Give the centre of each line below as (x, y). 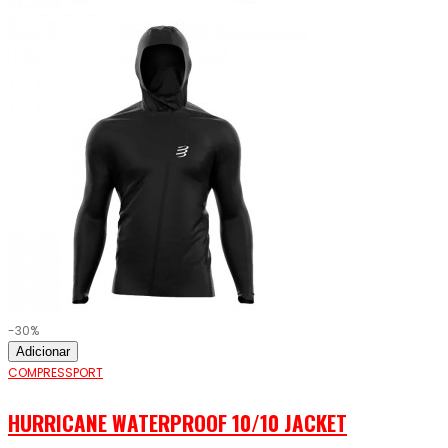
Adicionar (43, 352)
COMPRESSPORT (55, 373)
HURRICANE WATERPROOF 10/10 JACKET (177, 423)
